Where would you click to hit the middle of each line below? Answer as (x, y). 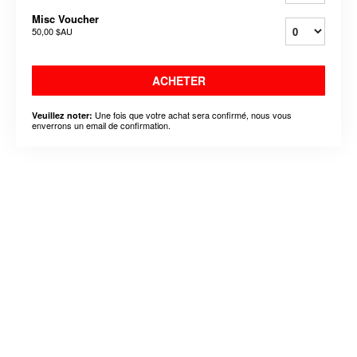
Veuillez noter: (62, 115)
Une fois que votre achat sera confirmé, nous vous (192, 114)
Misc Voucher (65, 18)
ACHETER (178, 80)
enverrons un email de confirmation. (101, 125)
